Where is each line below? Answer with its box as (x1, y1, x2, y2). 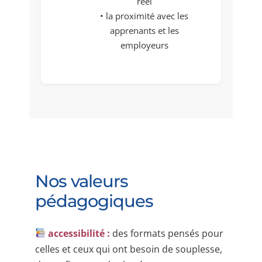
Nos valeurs (35, 170, 128, 191)
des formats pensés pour (110, 226, 224, 240)
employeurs (120, 39, 168, 51)
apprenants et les (109, 25, 179, 37)
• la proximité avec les (100, 10, 188, 22)
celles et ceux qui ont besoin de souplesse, (35, 242, 222, 256)
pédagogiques (35, 190, 153, 211)
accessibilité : (46, 226, 111, 240)
